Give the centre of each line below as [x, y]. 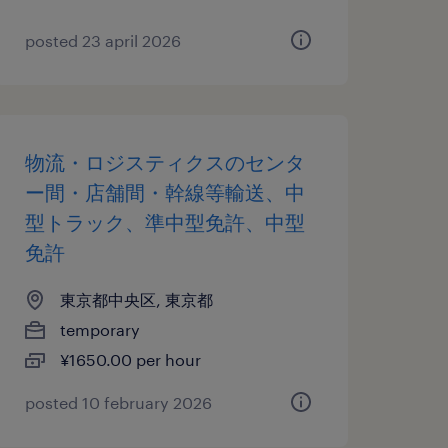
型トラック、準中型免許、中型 [164, 222]
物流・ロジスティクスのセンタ [164, 162]
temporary [99, 329]
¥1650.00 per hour [130, 359]
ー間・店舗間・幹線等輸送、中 [164, 192]
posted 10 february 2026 [118, 402]
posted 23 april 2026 [102, 40]
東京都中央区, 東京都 [136, 299]
